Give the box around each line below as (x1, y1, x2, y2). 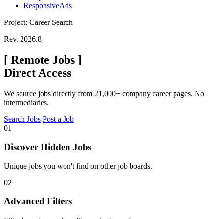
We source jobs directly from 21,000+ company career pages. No (4, 89, 204, 98)
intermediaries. (4, 98, 49, 107)
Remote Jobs (8, 53, 78, 66)
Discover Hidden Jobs (4, 141, 91, 152)
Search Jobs (4, 115, 41, 124)
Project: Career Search (4, 18, 73, 27)
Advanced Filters (4, 196, 72, 207)
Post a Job (43, 115, 74, 124)
